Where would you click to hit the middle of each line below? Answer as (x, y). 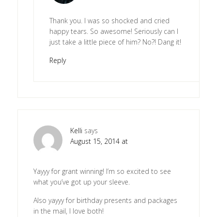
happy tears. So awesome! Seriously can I (114, 31)
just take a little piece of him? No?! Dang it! (115, 42)
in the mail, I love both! (68, 211)
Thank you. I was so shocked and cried (109, 20)
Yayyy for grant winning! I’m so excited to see (102, 171)
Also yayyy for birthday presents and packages (105, 200)
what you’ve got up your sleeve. (81, 182)
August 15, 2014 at (99, 141)
